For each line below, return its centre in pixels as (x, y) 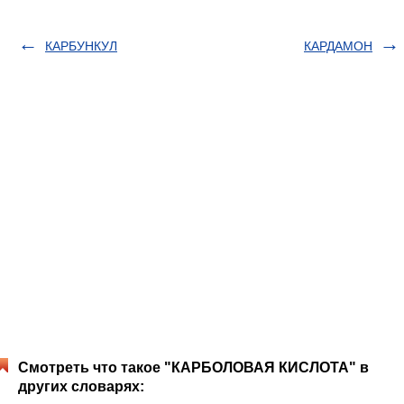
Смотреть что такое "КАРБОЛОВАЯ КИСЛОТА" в (193, 368)
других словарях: (81, 387)
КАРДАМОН (338, 46)
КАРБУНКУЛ (81, 46)
